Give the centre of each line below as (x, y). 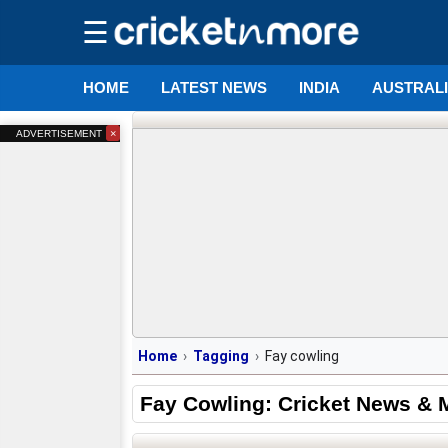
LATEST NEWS (214, 87)
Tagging (221, 356)
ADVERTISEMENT (60, 133)
